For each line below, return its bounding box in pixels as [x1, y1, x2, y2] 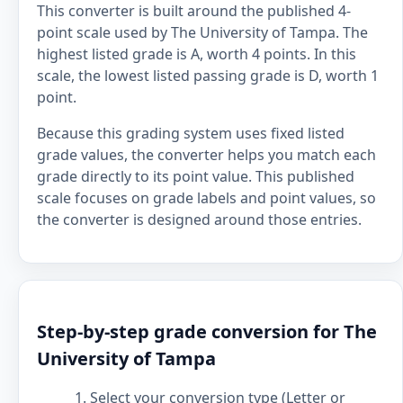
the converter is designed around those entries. [37, 210, 362, 229]
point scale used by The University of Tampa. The [37, 22, 368, 42]
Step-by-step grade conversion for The [37, 319, 377, 344]
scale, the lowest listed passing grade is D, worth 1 [37, 66, 379, 85]
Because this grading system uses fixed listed [37, 123, 345, 143]
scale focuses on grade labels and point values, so [37, 188, 376, 208]
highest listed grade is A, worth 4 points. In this [37, 44, 356, 64]
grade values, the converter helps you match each [37, 145, 376, 165]
